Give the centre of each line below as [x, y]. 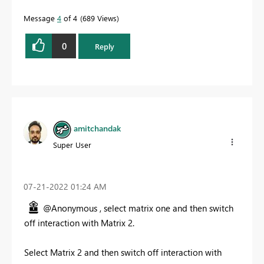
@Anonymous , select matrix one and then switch [138, 208]
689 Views [100, 18]
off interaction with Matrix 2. [79, 222]
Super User [72, 144]
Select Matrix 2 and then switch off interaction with [123, 252]
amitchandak [97, 128]
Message [40, 18]
